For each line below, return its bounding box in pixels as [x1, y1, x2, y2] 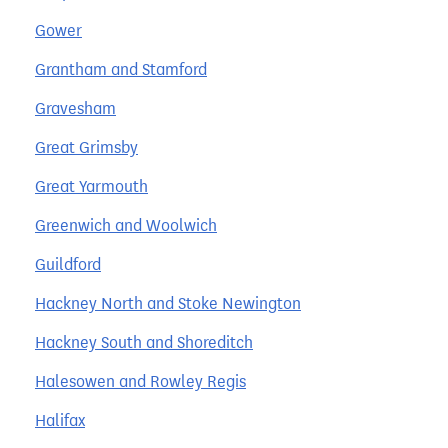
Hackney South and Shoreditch [35, 332, 253, 352]
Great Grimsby [35, 137, 138, 157]
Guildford [35, 254, 101, 274]
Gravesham [35, 98, 116, 118]
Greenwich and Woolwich [35, 215, 217, 235]
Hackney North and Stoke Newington [35, 293, 301, 313]
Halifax [35, 410, 85, 430]
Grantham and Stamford [35, 59, 207, 79]
